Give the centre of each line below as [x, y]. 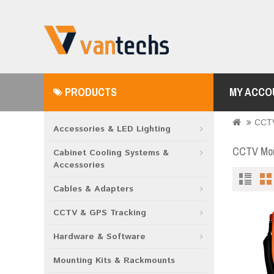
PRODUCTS [90, 92]
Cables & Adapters [93, 189]
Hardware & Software [99, 237]
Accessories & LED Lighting [112, 129]
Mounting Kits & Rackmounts [114, 261]
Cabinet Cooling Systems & [111, 153]
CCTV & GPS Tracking [100, 213]
